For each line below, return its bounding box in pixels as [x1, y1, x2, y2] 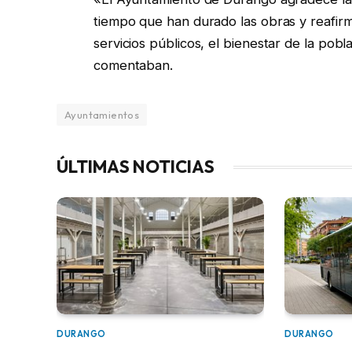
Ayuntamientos [64, 108, 140, 122]
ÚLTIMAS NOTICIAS [57, 156, 214, 178]
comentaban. [93, 57, 174, 74]
